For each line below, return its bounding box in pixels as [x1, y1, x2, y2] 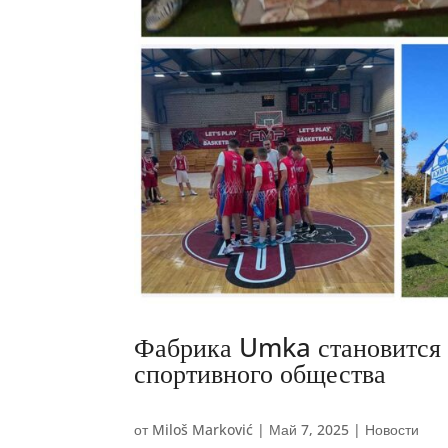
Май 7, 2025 [269, 419, 350, 439]
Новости [365, 419, 420, 439]
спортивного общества [134, 354, 387, 391]
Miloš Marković [152, 419, 254, 439]
